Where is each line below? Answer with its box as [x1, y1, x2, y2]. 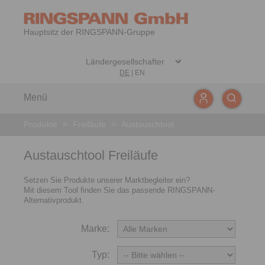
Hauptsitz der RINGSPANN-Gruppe [24, 27, 155, 37]
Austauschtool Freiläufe [24, 148, 158, 163]
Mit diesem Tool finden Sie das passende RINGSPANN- [24, 186, 215, 195]
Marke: [81, 224, 109, 234]
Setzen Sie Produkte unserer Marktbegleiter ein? [24, 176, 190, 185]
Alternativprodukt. [24, 196, 84, 205]
